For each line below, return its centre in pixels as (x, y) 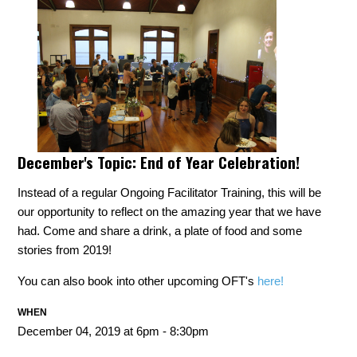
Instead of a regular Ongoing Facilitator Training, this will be (170, 192)
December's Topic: (77, 162)
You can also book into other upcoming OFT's (138, 281)
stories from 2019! (65, 250)
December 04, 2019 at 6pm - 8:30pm (114, 331)
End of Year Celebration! (218, 162)
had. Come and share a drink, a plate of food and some (160, 231)
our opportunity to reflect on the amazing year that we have (170, 212)
